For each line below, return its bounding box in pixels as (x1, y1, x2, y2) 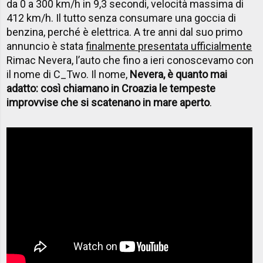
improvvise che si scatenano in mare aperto (6, 96, 210, 109)
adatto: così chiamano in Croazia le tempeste (6, 82, 216, 95)
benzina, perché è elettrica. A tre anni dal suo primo (6, 26, 243, 39)
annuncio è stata (6, 40, 86, 53)
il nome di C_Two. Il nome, (6, 68, 130, 81)
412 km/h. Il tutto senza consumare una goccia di (6, 12, 237, 25)
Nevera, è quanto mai (130, 68, 228, 81)
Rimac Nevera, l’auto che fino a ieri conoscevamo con (6, 54, 254, 67)
